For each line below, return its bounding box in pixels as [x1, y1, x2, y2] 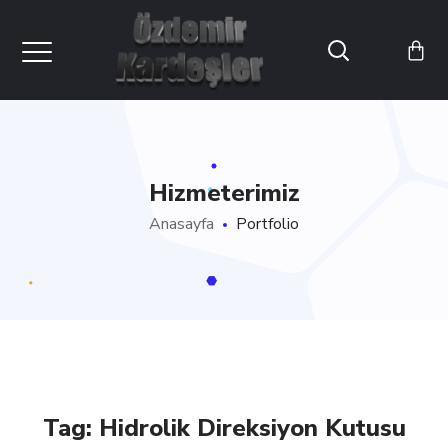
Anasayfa [149, 213, 214, 235]
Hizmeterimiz [148, 177, 300, 209]
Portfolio [236, 213, 299, 235]
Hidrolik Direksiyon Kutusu [98, 412, 406, 444]
